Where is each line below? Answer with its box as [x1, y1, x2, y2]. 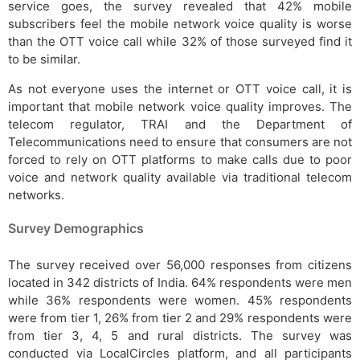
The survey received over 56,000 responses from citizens [8, 256, 352, 272]
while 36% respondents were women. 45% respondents [8, 292, 352, 308]
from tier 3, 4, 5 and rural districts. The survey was [8, 327, 352, 343]
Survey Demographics [8, 219, 144, 236]
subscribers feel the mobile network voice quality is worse [8, 15, 352, 31]
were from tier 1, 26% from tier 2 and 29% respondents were [8, 309, 352, 325]
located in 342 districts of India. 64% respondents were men [8, 274, 352, 290]
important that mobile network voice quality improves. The [8, 98, 352, 114]
